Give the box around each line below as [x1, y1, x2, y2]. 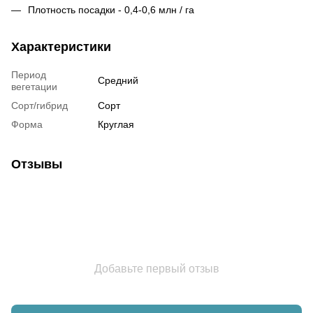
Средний [98, 74, 138, 86]
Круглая [98, 118, 134, 130]
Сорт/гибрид [11, 99, 68, 111]
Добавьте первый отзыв [94, 262, 219, 275]
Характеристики [11, 39, 111, 54]
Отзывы [11, 156, 62, 171]
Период [11, 68, 46, 80]
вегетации [11, 80, 57, 92]
